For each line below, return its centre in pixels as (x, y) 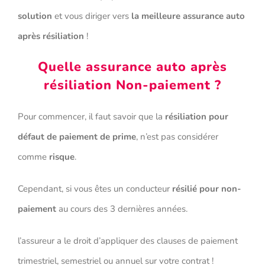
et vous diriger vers (92, 16)
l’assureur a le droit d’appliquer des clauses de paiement (128, 241)
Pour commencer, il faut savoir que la (91, 117)
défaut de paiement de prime (77, 137)
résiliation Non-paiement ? (132, 85)
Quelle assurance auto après (132, 67)
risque (62, 157)
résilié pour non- (207, 189)
